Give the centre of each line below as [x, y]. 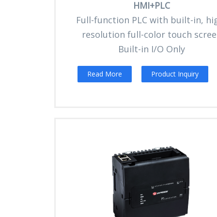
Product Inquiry [175, 74]
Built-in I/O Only [152, 49]
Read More [105, 74]
